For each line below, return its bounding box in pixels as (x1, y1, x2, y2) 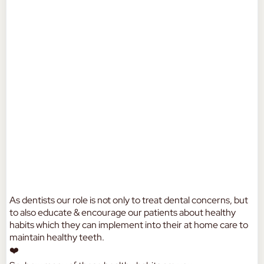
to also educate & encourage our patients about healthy (9, 206, 236, 219)
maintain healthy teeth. (9, 231, 104, 243)
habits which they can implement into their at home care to (9, 219, 248, 231)
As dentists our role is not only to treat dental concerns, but (9, 194, 248, 206)
